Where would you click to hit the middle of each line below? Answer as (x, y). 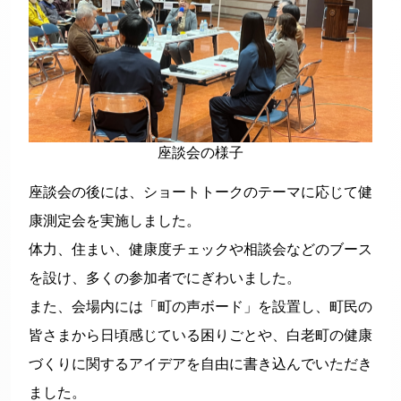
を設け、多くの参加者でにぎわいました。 (165, 278)
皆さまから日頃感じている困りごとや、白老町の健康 (200, 335)
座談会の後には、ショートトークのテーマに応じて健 (200, 192)
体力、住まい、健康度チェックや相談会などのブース (200, 249)
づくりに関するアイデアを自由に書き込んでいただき (200, 364)
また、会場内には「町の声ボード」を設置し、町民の (200, 307)
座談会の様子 (200, 153)
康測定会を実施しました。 (115, 221)
